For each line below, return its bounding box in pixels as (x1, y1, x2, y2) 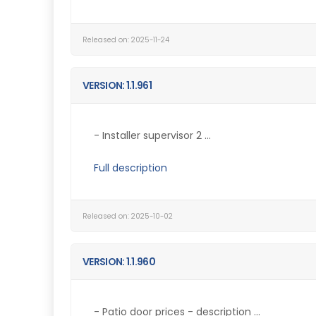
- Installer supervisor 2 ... (94, 128, 211, 142)
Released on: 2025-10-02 (83, 212, 173, 221)
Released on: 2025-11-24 (83, 35, 169, 44)
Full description (94, 161, 167, 175)
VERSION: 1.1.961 (83, 78, 152, 92)
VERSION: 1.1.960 (83, 255, 155, 269)
